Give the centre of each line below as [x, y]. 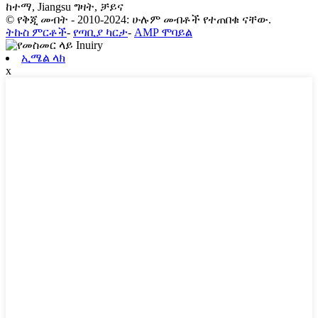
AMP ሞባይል [163, 33]
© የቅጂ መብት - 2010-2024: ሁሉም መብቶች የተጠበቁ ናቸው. [138, 20]
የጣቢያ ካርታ [100, 33]
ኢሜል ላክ [43, 58]
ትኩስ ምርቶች [36, 33]
